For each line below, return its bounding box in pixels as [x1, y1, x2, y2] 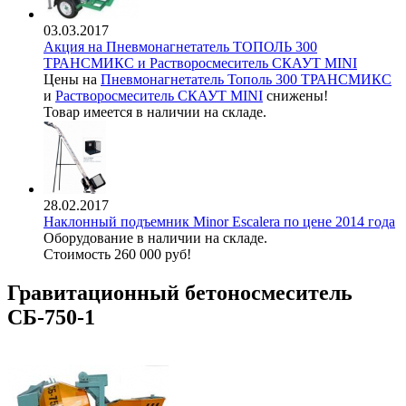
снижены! [263, 88, 328, 103]
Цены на [43, 72, 101, 87]
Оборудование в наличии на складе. [43, 230, 267, 246]
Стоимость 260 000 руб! [43, 246, 191, 262]
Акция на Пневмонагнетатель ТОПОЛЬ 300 [43, 39, 317, 54]
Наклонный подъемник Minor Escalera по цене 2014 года [43, 214, 395, 229]
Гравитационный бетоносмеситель [7, 280, 353, 304]
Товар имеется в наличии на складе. [43, 104, 266, 120]
